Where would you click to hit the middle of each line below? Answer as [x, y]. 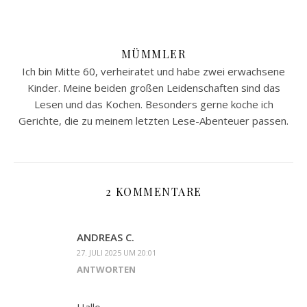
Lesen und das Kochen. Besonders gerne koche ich [153, 104]
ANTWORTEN [106, 269]
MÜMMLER [153, 53]
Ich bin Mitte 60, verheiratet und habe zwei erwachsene [153, 71]
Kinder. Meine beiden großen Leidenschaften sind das [153, 87]
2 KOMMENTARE [153, 191]
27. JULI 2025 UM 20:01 [116, 252]
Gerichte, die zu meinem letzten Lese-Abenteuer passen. [153, 120]
